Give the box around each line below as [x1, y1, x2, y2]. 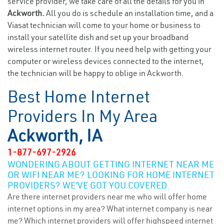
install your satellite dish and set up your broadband [7, 32, 188, 42]
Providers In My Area [7, 105, 157, 126]
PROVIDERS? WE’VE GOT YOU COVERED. [7, 179, 169, 191]
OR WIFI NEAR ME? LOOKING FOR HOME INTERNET [7, 169, 214, 180]
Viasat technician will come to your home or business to [7, 20, 200, 30]
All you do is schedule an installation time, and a [46, 8, 213, 18]
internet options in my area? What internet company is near [7, 203, 212, 213]
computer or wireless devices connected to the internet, [7, 56, 204, 66]
